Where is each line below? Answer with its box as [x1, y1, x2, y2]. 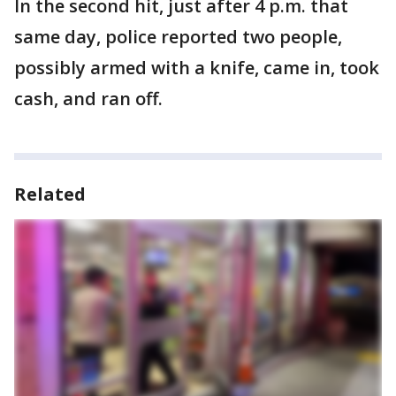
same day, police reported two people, [14, 25, 342, 49]
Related [14, 182, 86, 206]
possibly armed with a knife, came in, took [14, 56, 379, 80]
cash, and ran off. [14, 87, 163, 110]
